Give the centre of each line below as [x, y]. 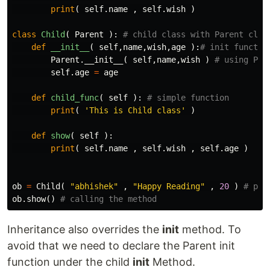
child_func [75, 97]
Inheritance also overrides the [85, 229]
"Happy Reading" [169, 186]
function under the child [70, 262]
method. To [210, 229]
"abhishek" [94, 186]
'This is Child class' [135, 110]
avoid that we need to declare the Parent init [121, 245]
